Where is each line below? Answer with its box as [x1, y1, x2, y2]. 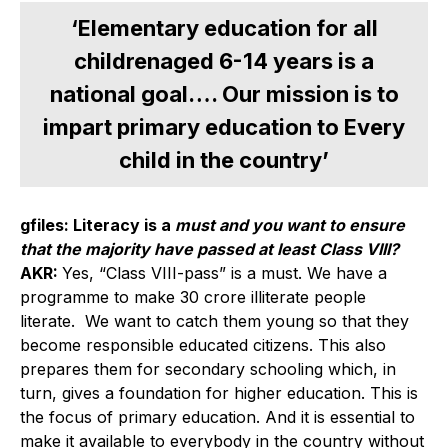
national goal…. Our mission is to [49, 80, 399, 107]
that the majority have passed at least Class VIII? [20, 238, 399, 259]
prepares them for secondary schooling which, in [20, 358, 396, 379]
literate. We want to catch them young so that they [20, 310, 409, 331]
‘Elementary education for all [70, 14, 378, 41]
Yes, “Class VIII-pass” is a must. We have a [62, 262, 387, 283]
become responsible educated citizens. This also [20, 334, 386, 355]
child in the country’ [119, 146, 329, 173]
